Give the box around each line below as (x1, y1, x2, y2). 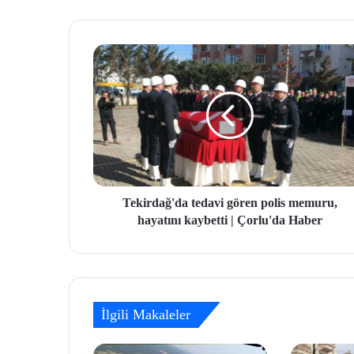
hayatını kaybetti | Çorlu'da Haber (137, 213, 322, 228)
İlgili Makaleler (101, 307, 190, 323)
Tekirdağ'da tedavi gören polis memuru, (122, 196, 337, 210)
